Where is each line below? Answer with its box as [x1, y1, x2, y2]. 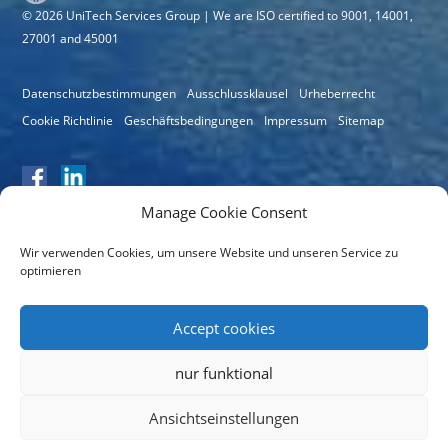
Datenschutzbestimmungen [22, 84, 177, 102]
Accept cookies [173, 317, 275, 338]
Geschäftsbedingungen [124, 111, 254, 129]
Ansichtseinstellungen [149, 407, 299, 428]
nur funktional [175, 362, 273, 383]
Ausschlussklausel [187, 84, 289, 102]
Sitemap [338, 111, 385, 129]
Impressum [264, 111, 328, 129]
